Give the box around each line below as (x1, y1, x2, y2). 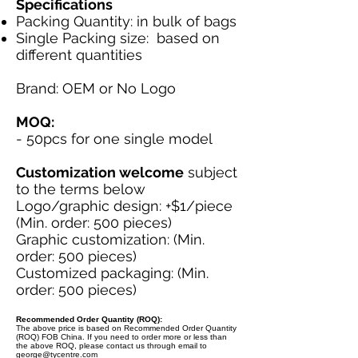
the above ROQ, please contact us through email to (16, 341, 207, 350)
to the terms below (16, 181, 145, 197)
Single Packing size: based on (16, 30, 220, 46)
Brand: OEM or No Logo (16, 80, 176, 97)
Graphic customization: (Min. (16, 231, 205, 248)
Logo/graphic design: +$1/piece (16, 197, 233, 214)
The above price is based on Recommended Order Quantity (16, 324, 237, 332)
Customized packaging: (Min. (16, 265, 209, 281)
